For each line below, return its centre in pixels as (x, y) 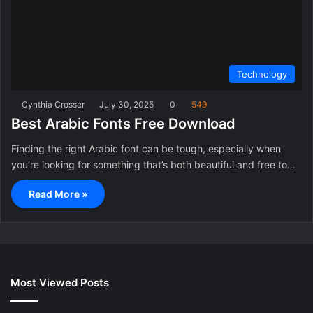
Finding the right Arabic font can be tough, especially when (146, 148)
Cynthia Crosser (53, 104)
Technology (262, 74)
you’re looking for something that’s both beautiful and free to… (153, 164)
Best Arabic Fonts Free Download (123, 123)
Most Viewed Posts (60, 282)
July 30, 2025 (126, 104)
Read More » (58, 194)
